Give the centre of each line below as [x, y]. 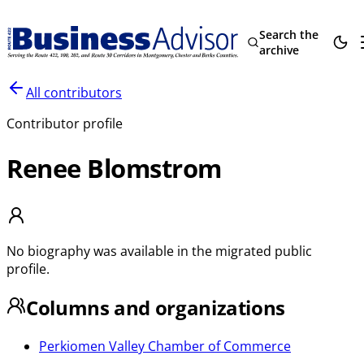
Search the [288, 35]
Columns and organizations [156, 307]
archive [279, 50]
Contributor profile [65, 123]
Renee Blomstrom [114, 168]
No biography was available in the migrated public [159, 251]
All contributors [74, 93]
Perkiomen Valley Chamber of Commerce [165, 346]
